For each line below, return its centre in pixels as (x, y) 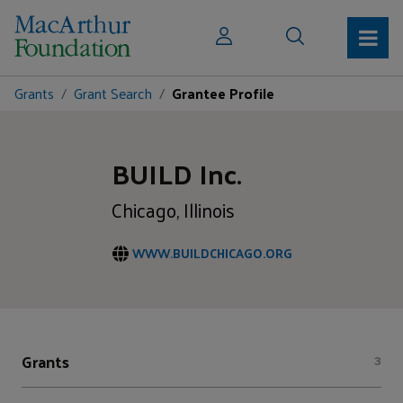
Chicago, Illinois (173, 209)
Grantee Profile (223, 93)
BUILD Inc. (176, 173)
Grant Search (113, 93)
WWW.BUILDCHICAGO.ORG (212, 253)
